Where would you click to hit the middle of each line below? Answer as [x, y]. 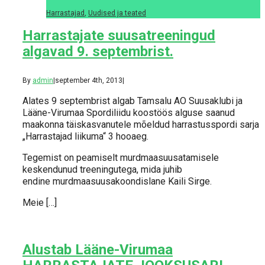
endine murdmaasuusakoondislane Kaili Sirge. [117, 182]
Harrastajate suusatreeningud [119, 35]
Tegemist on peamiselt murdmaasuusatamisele [121, 158]
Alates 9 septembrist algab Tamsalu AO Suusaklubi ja [132, 101]
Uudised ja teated [117, 13]
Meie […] [40, 203]
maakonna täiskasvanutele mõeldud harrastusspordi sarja [141, 125]
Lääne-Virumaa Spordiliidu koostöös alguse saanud [129, 113]
